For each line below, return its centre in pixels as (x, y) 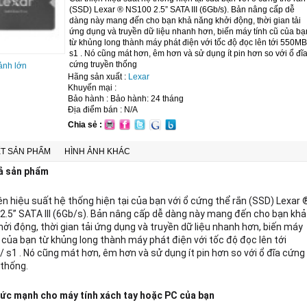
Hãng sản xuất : (98, 77)
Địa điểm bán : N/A (103, 110)
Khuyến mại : (92, 88)
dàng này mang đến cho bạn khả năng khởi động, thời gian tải (185, 21)
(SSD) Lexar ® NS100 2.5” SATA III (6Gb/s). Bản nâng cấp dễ (182, 10)
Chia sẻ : (85, 125)
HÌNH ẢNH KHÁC (97, 151)
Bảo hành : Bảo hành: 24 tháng (126, 99)
